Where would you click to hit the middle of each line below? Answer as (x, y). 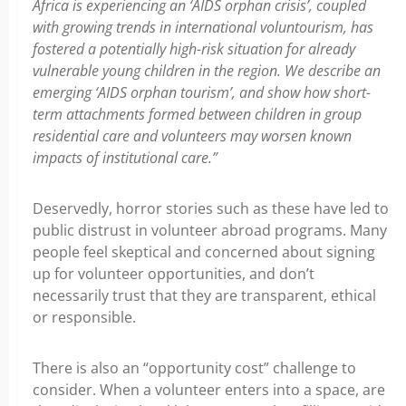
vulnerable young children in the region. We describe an (207, 70)
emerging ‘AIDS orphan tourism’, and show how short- (202, 92)
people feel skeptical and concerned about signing (204, 251)
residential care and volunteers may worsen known (192, 135)
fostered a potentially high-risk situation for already (194, 48)
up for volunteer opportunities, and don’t (174, 273)
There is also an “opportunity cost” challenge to (194, 367)
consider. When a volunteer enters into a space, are (209, 389)
